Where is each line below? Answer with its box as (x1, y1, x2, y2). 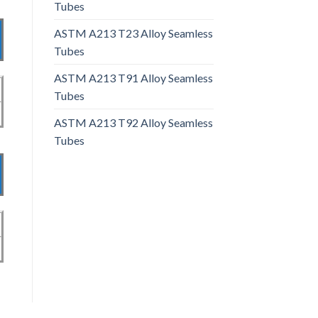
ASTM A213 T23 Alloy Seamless (54, 26, 213, 40)
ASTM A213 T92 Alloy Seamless (54, 115, 213, 129)
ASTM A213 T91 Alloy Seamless (54, 70, 213, 84)
